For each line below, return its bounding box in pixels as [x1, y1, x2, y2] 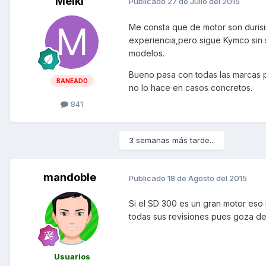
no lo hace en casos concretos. [129, 82, 252, 93]
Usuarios [53, 252, 90, 262]
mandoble [43, 171, 96, 184]
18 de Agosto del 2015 [167, 173, 247, 183]
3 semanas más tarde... [129, 135, 215, 145]
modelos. [129, 47, 164, 58]
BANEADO [56, 77, 88, 85]
